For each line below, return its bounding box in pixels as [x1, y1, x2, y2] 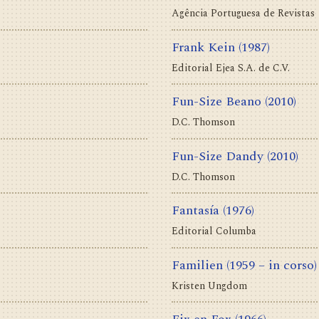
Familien [172, 255, 223, 275]
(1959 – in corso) [226, 255, 317, 275]
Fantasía [172, 201, 219, 221]
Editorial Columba [172, 224, 256, 239]
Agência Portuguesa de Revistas [172, 6, 315, 21]
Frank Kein [172, 37, 235, 57]
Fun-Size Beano [172, 92, 261, 112]
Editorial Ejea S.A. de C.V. [172, 60, 290, 75]
